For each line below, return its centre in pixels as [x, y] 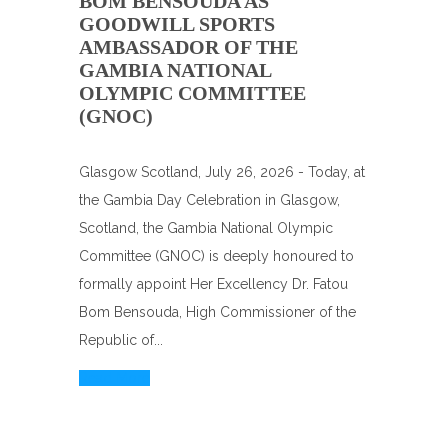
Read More [114, 378]
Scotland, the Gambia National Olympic [206, 228]
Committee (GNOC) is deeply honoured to [216, 256]
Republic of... [121, 340]
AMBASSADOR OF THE [188, 47]
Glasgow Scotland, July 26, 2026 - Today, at [222, 172]
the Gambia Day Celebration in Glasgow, [209, 200]
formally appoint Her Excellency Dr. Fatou [213, 284]
